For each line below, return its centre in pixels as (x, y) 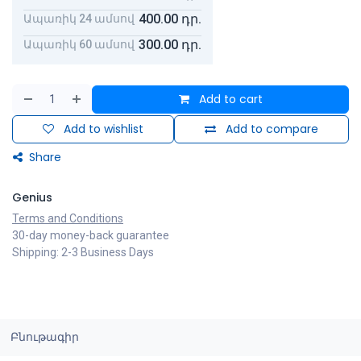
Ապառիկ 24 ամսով (79, 19)
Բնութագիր (44, 337)
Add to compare (272, 129)
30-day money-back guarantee (91, 235)
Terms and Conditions (68, 218)
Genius (32, 197)
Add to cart (229, 99)
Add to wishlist (104, 129)
